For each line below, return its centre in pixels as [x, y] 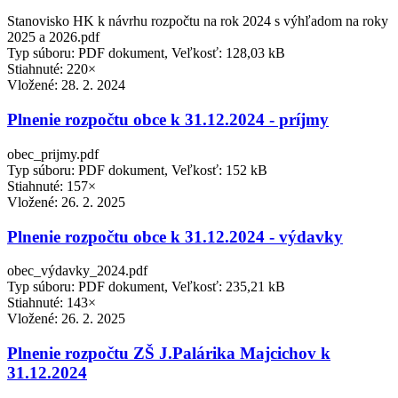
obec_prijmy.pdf [53, 154]
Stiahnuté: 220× [52, 69]
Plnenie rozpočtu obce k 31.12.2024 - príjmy [168, 120]
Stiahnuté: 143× [52, 303]
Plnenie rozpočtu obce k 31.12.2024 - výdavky [175, 236]
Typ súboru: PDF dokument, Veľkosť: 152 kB [137, 170]
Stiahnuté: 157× [52, 186]
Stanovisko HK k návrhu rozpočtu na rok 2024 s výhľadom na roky [198, 21]
